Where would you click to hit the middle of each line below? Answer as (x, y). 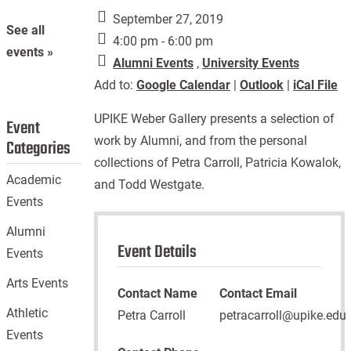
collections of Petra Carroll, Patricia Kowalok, (218, 163)
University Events (251, 63)
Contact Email (258, 293)
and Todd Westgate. (150, 185)
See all (26, 31)
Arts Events (38, 284)
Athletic (27, 313)
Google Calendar (184, 85)
